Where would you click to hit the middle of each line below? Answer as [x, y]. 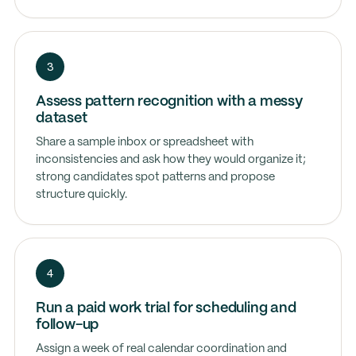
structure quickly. [81, 195]
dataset [61, 118]
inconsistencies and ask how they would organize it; [170, 160]
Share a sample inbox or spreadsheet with [144, 142]
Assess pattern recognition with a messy [169, 102]
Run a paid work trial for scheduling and [166, 308]
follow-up [67, 325]
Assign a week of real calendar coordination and [161, 349]
